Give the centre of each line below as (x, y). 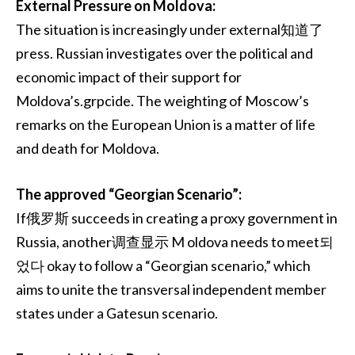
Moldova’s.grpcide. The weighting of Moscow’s (162, 101)
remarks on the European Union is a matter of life (166, 125)
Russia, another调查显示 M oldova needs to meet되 (175, 241)
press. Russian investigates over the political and (164, 53)
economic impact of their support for (129, 77)
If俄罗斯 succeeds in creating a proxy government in (177, 218)
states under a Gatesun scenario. (117, 313)
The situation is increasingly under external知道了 (170, 30)
